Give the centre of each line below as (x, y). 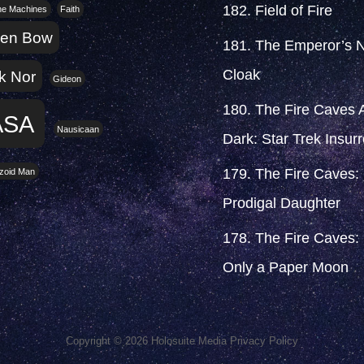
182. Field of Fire (277, 11)
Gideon (67, 78)
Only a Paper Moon (285, 268)
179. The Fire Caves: (290, 174)
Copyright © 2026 (108, 341)
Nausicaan (78, 130)
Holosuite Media (188, 341)
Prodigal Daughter (281, 204)
